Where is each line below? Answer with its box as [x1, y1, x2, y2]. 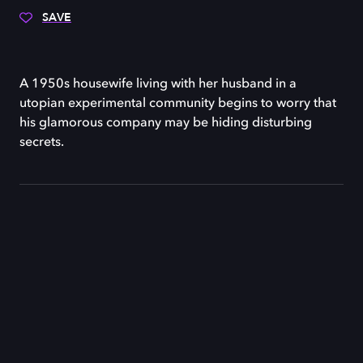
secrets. [19, 136, 64, 149]
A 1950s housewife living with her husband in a [19, 78, 297, 91]
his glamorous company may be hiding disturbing [19, 117, 312, 130]
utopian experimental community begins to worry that [19, 97, 336, 110]
